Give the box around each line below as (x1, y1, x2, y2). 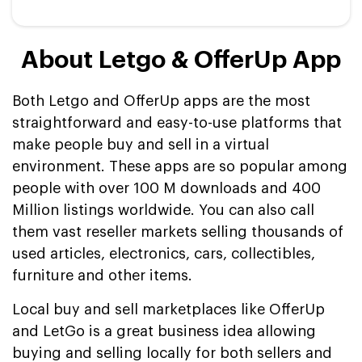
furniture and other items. (12, 267, 192, 283)
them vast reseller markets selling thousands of (12, 224, 343, 239)
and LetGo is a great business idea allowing (12, 323, 316, 339)
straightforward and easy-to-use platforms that (12, 115, 342, 130)
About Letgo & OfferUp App (21, 47, 341, 72)
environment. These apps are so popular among (12, 158, 347, 174)
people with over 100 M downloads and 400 (12, 180, 321, 196)
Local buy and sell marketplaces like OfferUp (12, 301, 325, 317)
